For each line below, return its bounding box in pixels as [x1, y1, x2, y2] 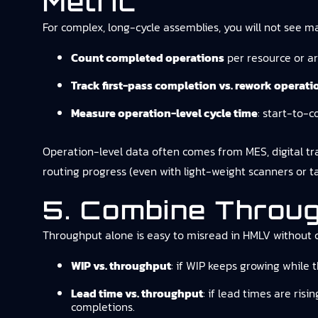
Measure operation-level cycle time [71, 104, 258, 121]
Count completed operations [71, 49, 224, 66]
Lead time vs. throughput [71, 285, 203, 302]
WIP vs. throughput [71, 257, 171, 274]
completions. [71, 298, 135, 315]
